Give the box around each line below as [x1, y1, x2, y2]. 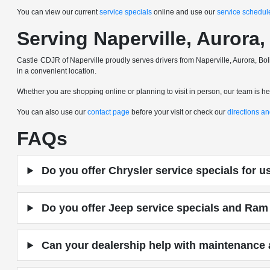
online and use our [152, 8, 218, 16]
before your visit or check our [130, 108, 228, 116]
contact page [87, 108, 130, 116]
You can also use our [17, 108, 88, 116]
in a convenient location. [17, 67, 97, 75]
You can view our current [17, 8, 100, 16]
